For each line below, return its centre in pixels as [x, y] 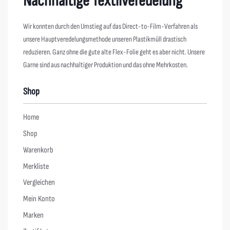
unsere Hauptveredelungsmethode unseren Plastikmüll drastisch [105, 39]
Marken [33, 215]
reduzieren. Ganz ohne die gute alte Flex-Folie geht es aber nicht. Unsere [114, 52]
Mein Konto [39, 199]
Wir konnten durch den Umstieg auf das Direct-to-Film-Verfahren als [110, 26]
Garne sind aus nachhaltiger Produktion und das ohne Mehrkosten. [106, 65]
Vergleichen [39, 183]
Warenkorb [38, 150]
